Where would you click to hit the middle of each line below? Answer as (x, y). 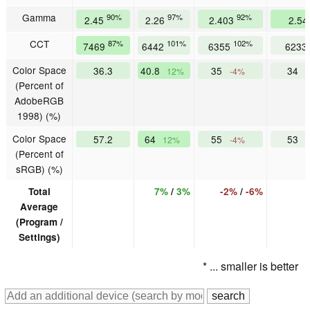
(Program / (39, 222)
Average (39, 207)
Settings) (39, 237)
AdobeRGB (39, 101)
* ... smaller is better (250, 266)
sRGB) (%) (39, 169)
